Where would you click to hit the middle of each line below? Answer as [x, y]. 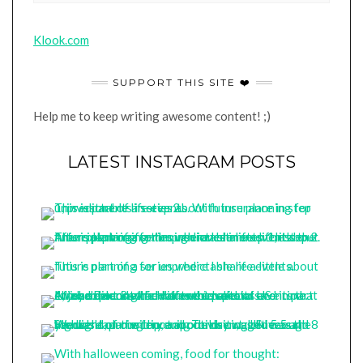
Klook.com [61, 40]
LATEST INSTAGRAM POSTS [181, 162]
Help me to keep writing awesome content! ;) [152, 116]
